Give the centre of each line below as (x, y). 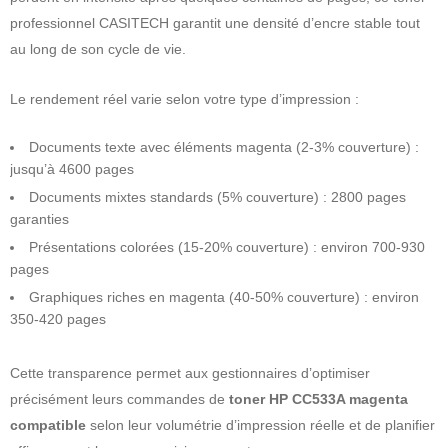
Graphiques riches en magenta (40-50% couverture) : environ (224, 296)
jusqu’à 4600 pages (72, 168)
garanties (39, 218)
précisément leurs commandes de (119, 398)
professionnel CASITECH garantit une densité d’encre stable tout (215, 22)
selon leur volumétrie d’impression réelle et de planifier (260, 424)
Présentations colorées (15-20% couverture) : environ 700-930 (227, 246)
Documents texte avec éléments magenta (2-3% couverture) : (224, 146)
